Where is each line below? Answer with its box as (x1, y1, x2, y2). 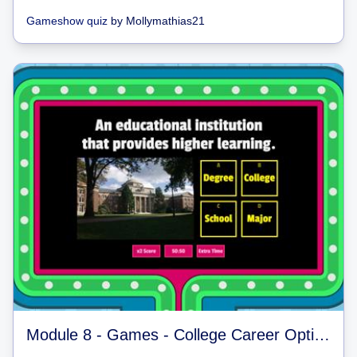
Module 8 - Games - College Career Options (314, 326, 330, 343)
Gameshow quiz (26, 14, 108, 27)
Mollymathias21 (126, 14, 205, 27)
